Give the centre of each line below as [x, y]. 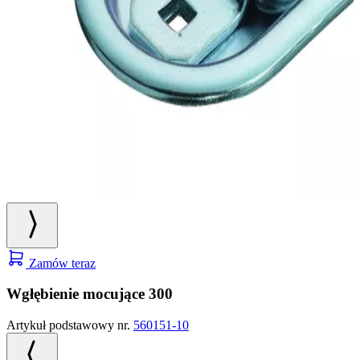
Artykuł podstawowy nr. [70, 325]
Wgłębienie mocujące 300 [90, 294]
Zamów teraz [61, 263]
